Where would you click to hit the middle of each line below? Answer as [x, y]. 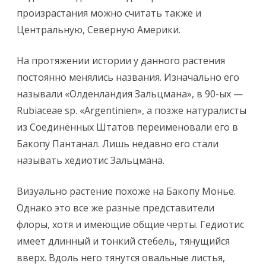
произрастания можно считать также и [109, 13]
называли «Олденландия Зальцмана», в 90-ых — [130, 94]
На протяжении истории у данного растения [121, 61]
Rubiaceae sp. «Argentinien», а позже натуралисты [132, 110]
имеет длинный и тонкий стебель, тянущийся [123, 241]
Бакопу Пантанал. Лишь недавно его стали [118, 144]
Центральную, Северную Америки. [99, 30]
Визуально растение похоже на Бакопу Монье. [126, 191]
